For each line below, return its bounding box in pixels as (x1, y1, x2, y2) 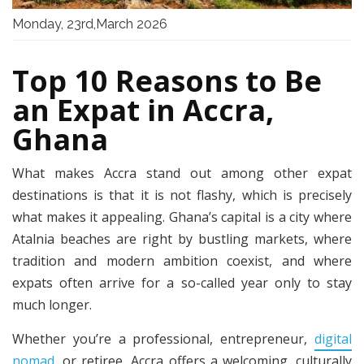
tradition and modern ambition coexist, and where (12, 252, 352, 271)
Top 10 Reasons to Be (12, 61, 322, 102)
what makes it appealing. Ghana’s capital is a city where (12, 208, 352, 227)
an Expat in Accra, (12, 90, 274, 131)
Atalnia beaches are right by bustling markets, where (12, 230, 352, 249)
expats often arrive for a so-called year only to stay (12, 274, 352, 292)
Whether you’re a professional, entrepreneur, (12, 329, 314, 348)
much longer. (12, 296, 92, 314)
